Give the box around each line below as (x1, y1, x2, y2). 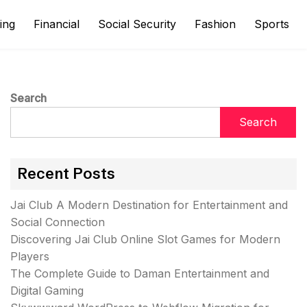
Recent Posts (17, 164, 115, 183)
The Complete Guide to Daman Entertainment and (10, 267, 269, 280)
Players (10, 249, 49, 263)
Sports (254, 17, 289, 31)
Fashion (195, 17, 236, 31)
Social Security (98, 17, 176, 31)
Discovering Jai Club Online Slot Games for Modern (10, 232, 280, 246)
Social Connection (10, 215, 105, 229)
